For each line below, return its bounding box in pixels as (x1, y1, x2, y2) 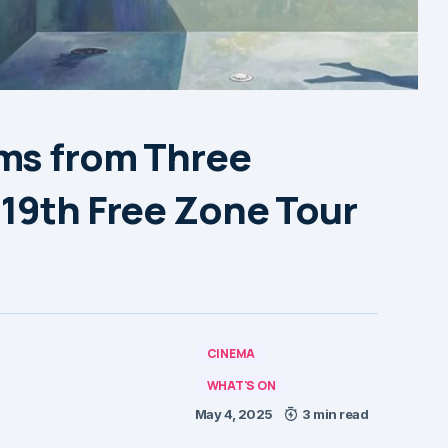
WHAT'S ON (206, 376, 276, 394)
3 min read (302, 405, 369, 422)
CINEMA (206, 344, 256, 362)
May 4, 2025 (194, 405, 273, 422)
